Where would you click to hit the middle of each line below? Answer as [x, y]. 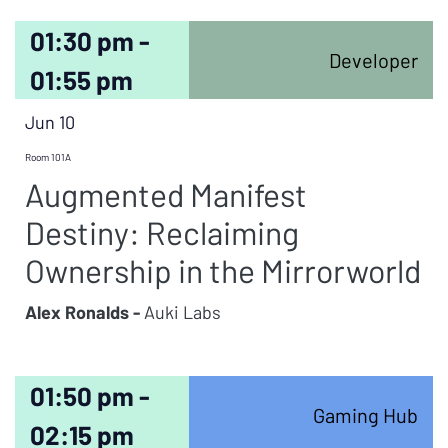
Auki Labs [180, 312]
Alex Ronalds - [82, 312]
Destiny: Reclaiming [162, 232]
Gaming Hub [365, 415]
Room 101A [48, 157]
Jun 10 [50, 122]
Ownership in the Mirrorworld [223, 270]
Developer [373, 60]
